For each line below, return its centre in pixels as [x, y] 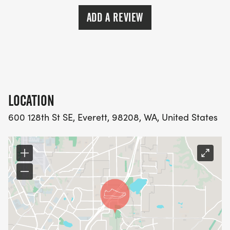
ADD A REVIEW [115, 18]
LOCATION [31, 101]
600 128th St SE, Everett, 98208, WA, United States [113, 117]
